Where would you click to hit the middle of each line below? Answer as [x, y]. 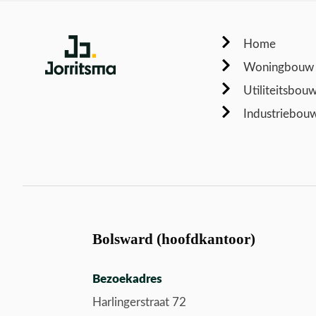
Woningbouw [279, 67]
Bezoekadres [127, 279]
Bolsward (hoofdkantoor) [174, 239]
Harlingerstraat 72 [139, 302]
